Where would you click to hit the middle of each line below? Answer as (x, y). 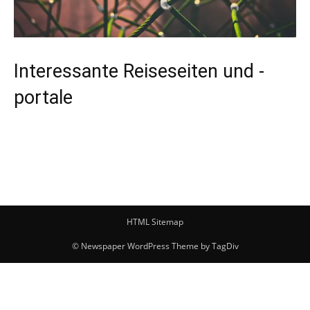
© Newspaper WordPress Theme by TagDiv (155, 246)
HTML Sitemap (155, 221)
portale (43, 97)
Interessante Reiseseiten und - (139, 71)
